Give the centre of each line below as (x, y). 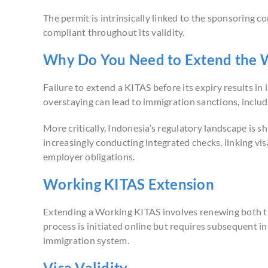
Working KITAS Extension (129, 184)
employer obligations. (89, 157)
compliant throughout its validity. (114, 32)
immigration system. (86, 240)
